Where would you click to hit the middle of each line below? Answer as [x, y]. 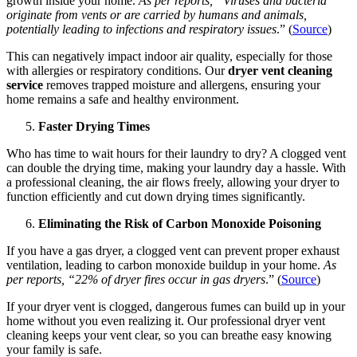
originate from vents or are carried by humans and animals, [157, 15]
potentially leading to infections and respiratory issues [141, 29]
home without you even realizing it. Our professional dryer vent [166, 321]
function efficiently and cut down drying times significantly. [156, 197]
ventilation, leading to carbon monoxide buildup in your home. [165, 265]
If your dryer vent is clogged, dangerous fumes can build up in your [176, 307]
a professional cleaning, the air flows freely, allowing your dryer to [173, 182]
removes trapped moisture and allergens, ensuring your [182, 85]
